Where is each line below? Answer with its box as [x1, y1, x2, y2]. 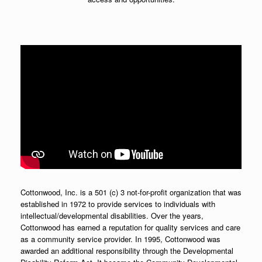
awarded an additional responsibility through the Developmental [20, 245, 233, 257]
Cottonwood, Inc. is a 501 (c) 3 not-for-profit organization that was [20, 187, 242, 198]
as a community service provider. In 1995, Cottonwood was [20, 233, 220, 245]
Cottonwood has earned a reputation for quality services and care [20, 222, 240, 233]
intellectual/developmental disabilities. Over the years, [20, 210, 204, 222]
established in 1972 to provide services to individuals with [20, 198, 215, 210]
